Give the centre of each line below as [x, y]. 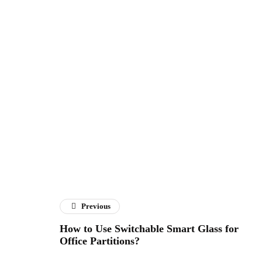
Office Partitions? [100, 241]
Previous [96, 206]
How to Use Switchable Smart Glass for [149, 229]
